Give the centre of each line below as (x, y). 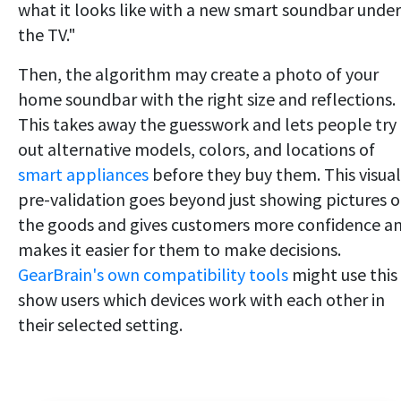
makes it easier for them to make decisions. (179, 250)
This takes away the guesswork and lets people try (207, 124)
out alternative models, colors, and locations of (196, 149)
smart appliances (83, 175)
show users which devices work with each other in (201, 300)
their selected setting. (100, 325)
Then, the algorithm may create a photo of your (198, 74)
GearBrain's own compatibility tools (153, 275)
